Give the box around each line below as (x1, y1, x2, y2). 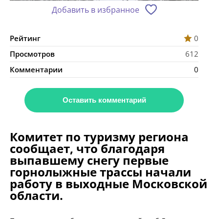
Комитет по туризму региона (10, 128, 189, 145)
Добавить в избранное (51, 4, 139, 15)
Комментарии (10, 64, 63, 74)
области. (10, 187, 63, 203)
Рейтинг (10, 33, 41, 43)
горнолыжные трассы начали (10, 163, 191, 180)
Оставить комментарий (62, 95, 146, 104)
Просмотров (10, 48, 55, 59)
